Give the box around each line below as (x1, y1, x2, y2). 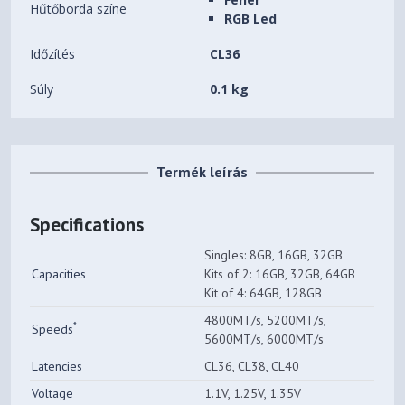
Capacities (32, 266, 87, 283)
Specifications (30, 212, 145, 238)
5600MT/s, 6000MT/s (204, 331, 325, 348)
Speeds (32, 321, 74, 338)
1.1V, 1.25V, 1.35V (204, 385, 302, 402)
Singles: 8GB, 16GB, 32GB (204, 247, 344, 264)
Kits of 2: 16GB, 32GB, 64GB (204, 266, 356, 283)
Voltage (32, 385, 74, 402)
